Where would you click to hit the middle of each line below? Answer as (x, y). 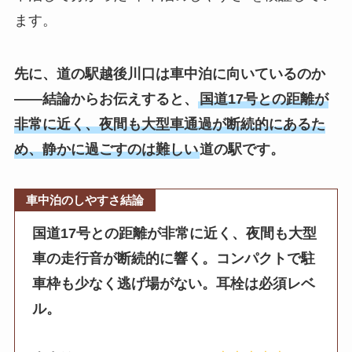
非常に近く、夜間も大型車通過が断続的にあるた (169, 124)
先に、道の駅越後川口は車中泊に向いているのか (169, 73)
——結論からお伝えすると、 (106, 99)
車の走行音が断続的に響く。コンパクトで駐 (174, 259)
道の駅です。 (242, 149)
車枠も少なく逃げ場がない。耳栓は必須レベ (174, 284)
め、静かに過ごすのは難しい (106, 149)
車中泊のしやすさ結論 (85, 200)
